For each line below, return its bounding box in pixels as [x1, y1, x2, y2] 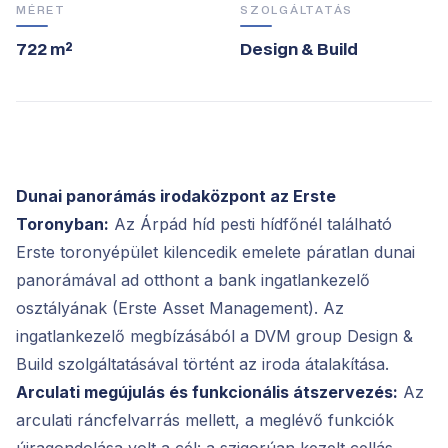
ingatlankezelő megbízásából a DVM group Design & [16, 325, 413, 346]
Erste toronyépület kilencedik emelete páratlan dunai [16, 241, 415, 262]
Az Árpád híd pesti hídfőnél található [109, 213, 392, 234]
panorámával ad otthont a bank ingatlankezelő [16, 269, 370, 290]
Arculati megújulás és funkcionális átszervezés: [16, 381, 398, 402]
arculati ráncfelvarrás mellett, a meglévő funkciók [16, 409, 394, 430]
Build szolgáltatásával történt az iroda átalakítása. [16, 353, 389, 374]
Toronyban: [16, 213, 109, 234]
